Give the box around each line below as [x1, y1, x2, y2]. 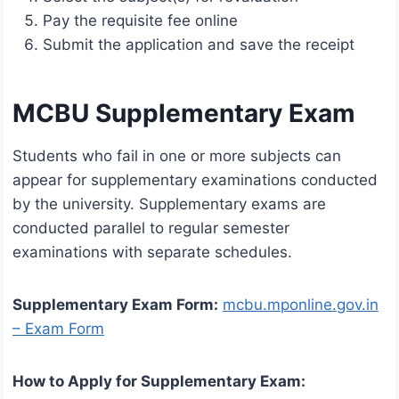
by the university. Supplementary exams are [12, 195, 326, 214]
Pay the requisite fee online [43, 12, 238, 30]
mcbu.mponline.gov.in [223, 296, 379, 314]
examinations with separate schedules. [12, 243, 292, 262]
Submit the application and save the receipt [43, 36, 354, 54]
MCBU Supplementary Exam [12, 98, 355, 129]
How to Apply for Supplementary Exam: [12, 372, 305, 391]
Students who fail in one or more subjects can [12, 147, 341, 166]
